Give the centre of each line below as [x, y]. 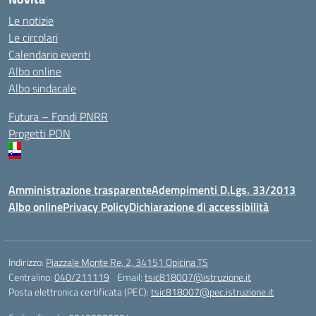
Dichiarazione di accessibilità [199, 207]
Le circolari [33, 37]
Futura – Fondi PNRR [58, 116]
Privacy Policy [96, 207]
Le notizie [31, 20]
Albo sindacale [42, 88]
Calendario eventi [49, 54]
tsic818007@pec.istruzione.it [212, 292]
